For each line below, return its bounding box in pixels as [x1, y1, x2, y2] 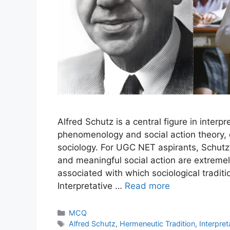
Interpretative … [57, 180, 125, 191]
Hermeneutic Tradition [119, 219, 195, 228]
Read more [125, 180, 170, 191]
